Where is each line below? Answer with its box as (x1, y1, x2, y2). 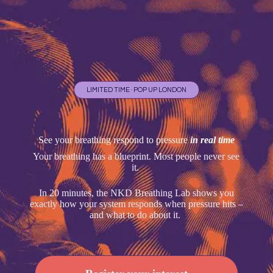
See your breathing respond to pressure (38, 134, 190, 145)
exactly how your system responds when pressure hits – (29, 198, 243, 209)
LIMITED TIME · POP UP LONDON (86, 86, 186, 93)
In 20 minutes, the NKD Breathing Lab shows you (38, 187, 234, 198)
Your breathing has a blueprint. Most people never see (33, 151, 240, 161)
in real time (190, 134, 235, 145)
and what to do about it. (90, 209, 183, 220)
